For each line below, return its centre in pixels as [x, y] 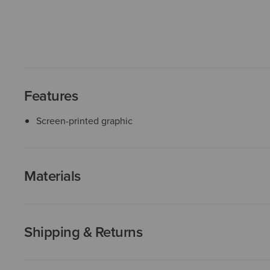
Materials [52, 176]
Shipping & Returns [83, 232]
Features [51, 96]
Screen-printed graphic [84, 121]
